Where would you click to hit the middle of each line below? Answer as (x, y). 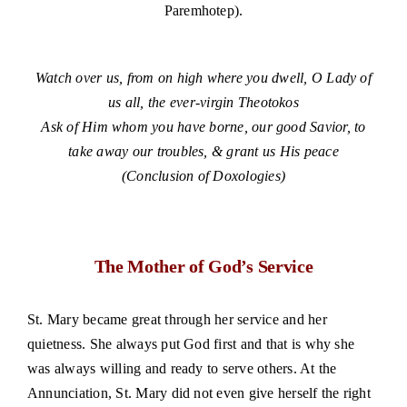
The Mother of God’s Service (203, 266)
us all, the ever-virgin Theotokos (203, 103)
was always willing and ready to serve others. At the (182, 369)
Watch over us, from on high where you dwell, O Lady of (203, 78)
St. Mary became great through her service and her (177, 320)
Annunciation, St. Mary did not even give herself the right (199, 393)
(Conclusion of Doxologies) (203, 176)
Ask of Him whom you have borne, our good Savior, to (203, 127)
